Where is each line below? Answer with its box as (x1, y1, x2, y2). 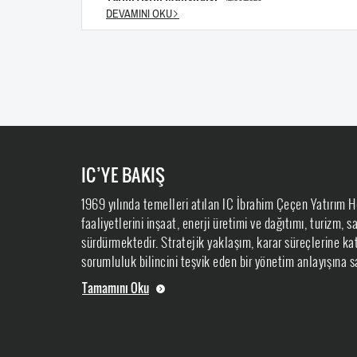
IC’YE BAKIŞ (81, 162, 166, 187)
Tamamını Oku (82, 279, 149, 296)
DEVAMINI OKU (106, 7, 172, 20)
